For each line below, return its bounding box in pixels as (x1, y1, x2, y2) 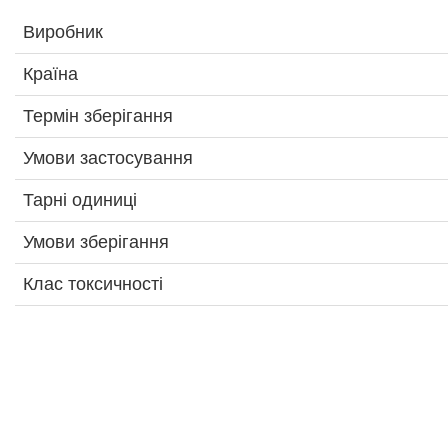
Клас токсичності (23, 274, 163, 295)
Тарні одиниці (23, 190, 137, 211)
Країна (23, 64, 78, 85)
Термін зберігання (23, 106, 173, 127)
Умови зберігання (23, 232, 169, 253)
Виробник (23, 22, 103, 43)
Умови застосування (23, 148, 193, 169)
